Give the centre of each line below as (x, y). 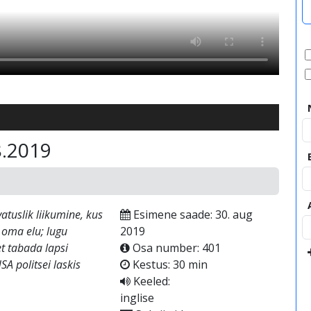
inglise (137, 298)
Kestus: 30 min (168, 264)
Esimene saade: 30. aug (191, 215)
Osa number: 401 (175, 248)
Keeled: (150, 281)
